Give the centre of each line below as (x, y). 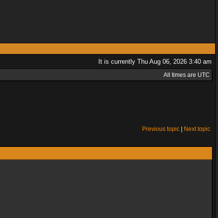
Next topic (197, 129)
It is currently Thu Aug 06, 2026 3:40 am (155, 62)
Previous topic (161, 129)
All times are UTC (187, 75)
